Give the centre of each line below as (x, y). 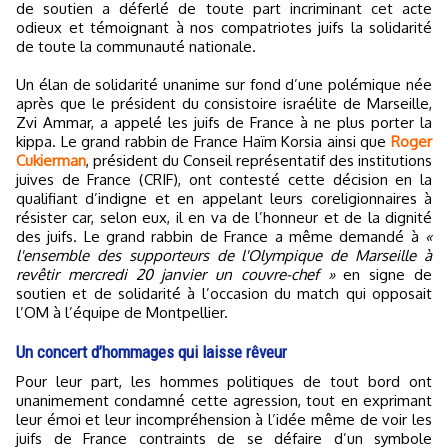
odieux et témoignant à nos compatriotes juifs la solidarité (224, 28)
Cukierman (51, 161)
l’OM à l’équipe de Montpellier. (122, 313)
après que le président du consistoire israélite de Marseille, (224, 104)
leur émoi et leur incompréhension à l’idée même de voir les (224, 420)
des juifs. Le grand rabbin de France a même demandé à (220, 237)
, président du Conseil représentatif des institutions (259, 161)
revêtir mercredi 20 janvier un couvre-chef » (175, 275)
